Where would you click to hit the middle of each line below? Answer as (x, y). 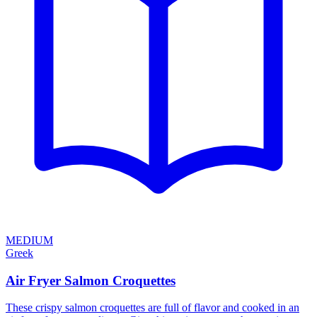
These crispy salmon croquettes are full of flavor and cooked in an (152, 308)
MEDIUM (29, 240)
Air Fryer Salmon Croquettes (91, 280)
